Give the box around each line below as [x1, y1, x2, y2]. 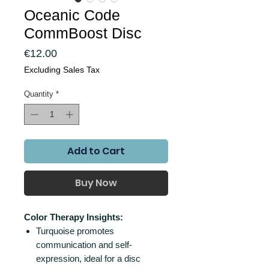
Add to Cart [67, 144, 125, 159]
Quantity [24, 89, 53, 98]
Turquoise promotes [36, 226, 114, 237]
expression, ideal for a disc [36, 253, 141, 264]
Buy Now [75, 176, 117, 190]
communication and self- [36, 240, 132, 250]
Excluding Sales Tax [24, 64, 100, 74]
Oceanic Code [24, 6, 120, 23]
